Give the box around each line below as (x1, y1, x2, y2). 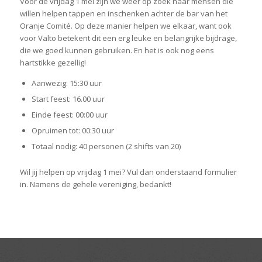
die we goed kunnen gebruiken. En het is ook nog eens (19, 44, 214, 56)
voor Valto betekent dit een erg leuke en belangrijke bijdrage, (19, 32, 237, 43)
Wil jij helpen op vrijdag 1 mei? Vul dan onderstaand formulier (19, 166, 237, 177)
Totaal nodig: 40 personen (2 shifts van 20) (31, 140, 181, 151)
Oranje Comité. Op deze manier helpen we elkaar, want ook (19, 20, 232, 31)
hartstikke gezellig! (19, 57, 86, 68)
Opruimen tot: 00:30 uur (31, 125, 114, 136)
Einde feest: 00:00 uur (31, 109, 108, 120)
